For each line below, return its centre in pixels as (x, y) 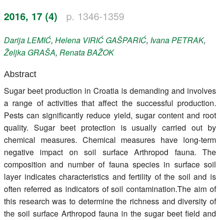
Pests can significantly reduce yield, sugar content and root (110, 115)
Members (28, 33)
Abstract (20, 74)
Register (28, 8)
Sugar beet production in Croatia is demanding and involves (110, 90)
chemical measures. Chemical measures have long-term (110, 139)
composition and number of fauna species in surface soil (110, 164)
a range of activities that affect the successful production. (110, 103)
